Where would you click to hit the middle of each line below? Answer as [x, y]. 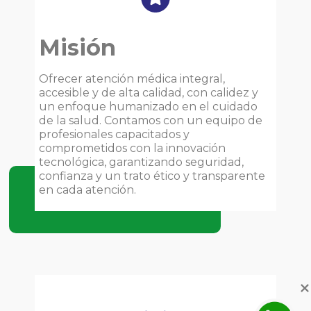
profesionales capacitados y [114, 134]
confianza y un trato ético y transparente [152, 176]
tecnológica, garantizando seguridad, [141, 162]
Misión [77, 47]
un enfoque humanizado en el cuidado [148, 106]
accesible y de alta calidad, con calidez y [149, 92]
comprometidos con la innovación [132, 148]
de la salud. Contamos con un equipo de [151, 120]
